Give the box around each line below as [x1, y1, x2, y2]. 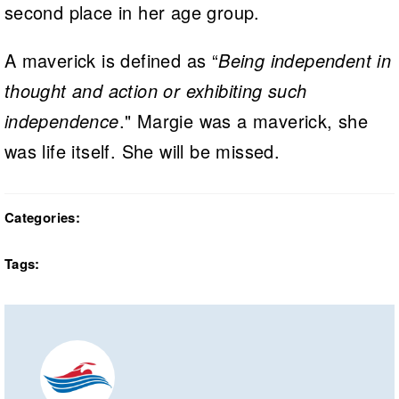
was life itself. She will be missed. [4, 137, 281, 164]
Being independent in [218, 46, 392, 73]
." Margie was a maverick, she [118, 107, 369, 134]
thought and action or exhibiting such [4, 77, 307, 103]
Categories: [4, 207, 81, 227]
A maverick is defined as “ [4, 46, 219, 73]
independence [4, 107, 119, 134]
